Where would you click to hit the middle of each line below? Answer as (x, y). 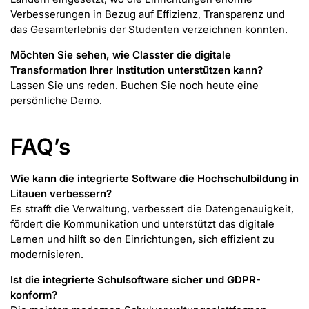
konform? (34, 295)
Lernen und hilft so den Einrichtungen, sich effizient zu (142, 239)
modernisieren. (47, 255)
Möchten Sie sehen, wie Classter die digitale (121, 54)
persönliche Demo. (56, 100)
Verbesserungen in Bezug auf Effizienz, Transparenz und (148, 14)
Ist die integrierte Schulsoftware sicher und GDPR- (136, 279)
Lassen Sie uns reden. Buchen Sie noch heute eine (134, 85)
